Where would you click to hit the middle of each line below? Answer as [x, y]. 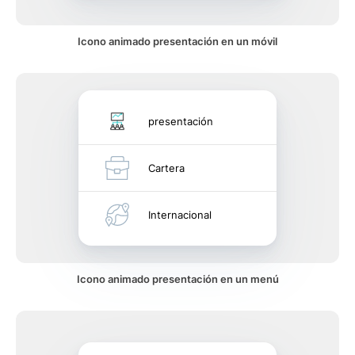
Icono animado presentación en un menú [177, 279]
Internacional [180, 215]
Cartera [166, 168]
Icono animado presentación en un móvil [177, 41]
